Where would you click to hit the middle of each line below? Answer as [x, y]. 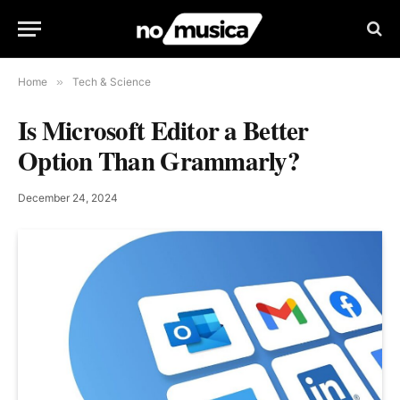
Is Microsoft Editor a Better [163, 130]
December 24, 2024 [68, 198]
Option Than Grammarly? [159, 161]
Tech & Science [112, 82]
